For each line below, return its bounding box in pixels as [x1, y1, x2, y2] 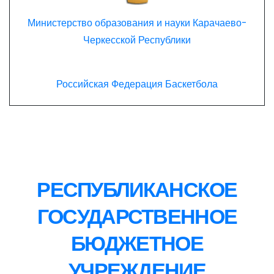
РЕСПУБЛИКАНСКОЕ [37, 178, 237, 202]
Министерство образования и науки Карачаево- [27, 16, 247, 31]
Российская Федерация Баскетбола [56, 77, 218, 92]
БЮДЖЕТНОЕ [71, 232, 203, 256]
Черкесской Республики [83, 33, 191, 48]
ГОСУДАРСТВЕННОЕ [37, 205, 237, 229]
